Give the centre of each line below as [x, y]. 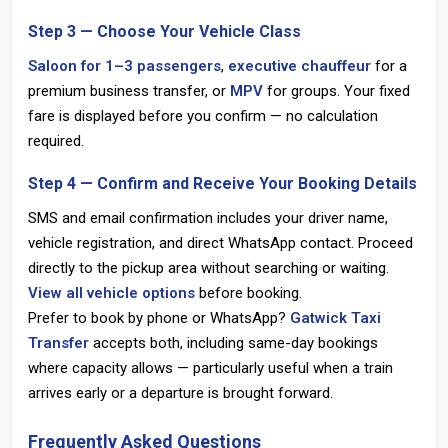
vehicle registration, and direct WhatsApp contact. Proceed [220, 243]
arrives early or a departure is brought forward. [180, 393]
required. [56, 141]
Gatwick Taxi [335, 318]
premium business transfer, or [129, 91]
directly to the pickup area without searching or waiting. [208, 268]
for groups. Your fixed [336, 91]
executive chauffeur [299, 66]
